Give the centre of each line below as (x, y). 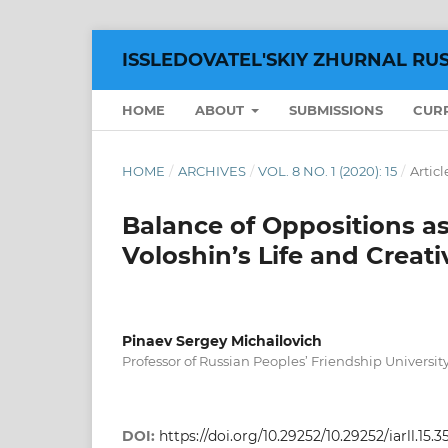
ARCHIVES (211, 170)
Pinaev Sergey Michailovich (222, 340)
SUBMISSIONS (336, 109)
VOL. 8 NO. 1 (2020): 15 (328, 170)
